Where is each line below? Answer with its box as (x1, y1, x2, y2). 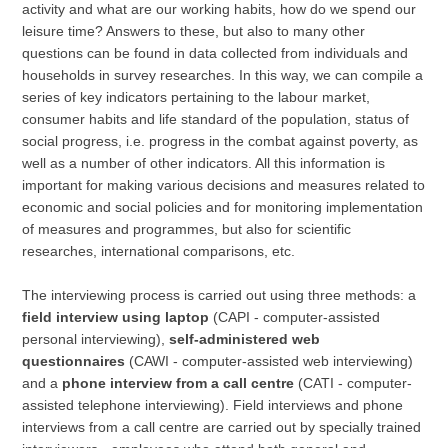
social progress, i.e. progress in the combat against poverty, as (22, 133, 419, 149)
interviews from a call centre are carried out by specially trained (22, 419, 422, 435)
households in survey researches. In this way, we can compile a (22, 67, 424, 83)
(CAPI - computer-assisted (209, 309, 381, 325)
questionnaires (22, 353, 130, 369)
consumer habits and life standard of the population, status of (22, 111, 410, 127)
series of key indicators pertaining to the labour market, (22, 89, 371, 105)
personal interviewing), (22, 331, 170, 347)
